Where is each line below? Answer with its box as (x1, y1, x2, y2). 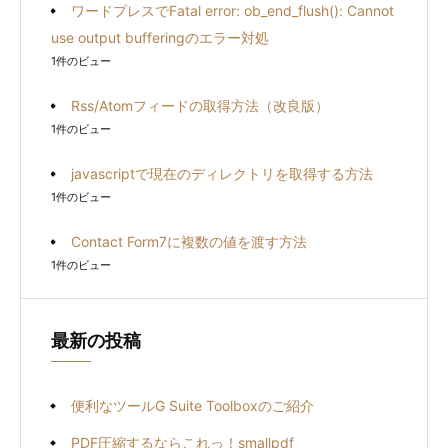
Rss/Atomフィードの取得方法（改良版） (71, 96, 329, 114)
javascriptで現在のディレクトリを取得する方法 (71, 164, 373, 182)
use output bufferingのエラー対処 (51, 28, 269, 46)
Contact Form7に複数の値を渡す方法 (71, 232, 307, 250)
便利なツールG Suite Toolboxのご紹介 (71, 396, 314, 414)
